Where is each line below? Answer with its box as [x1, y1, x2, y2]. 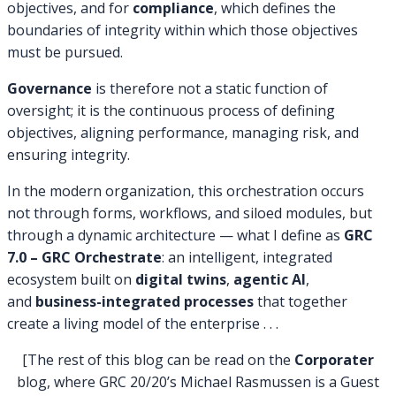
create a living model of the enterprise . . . [7, 313, 278, 333]
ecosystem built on [7, 269, 135, 289]
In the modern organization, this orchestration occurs [7, 180, 364, 201]
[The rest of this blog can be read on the [22, 349, 294, 369]
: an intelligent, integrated [162, 247, 332, 267]
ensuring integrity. [7, 144, 130, 164]
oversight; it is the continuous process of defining [7, 100, 335, 120]
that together [254, 291, 347, 311]
